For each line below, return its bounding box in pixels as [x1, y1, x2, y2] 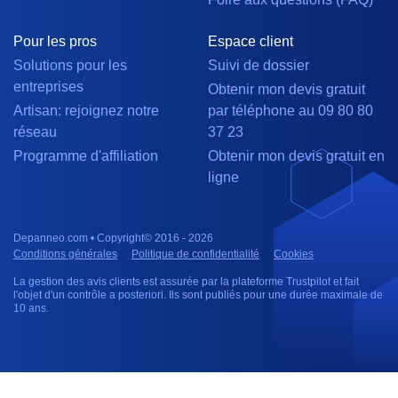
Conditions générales [13, 248, 117, 261]
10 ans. [13, 302, 49, 315]
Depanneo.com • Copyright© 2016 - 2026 [13, 232, 213, 245]
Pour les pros [13, 34, 97, 50]
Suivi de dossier [208, 58, 309, 74]
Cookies [274, 248, 314, 261]
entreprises [13, 79, 84, 95]
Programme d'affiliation [13, 148, 158, 164]
